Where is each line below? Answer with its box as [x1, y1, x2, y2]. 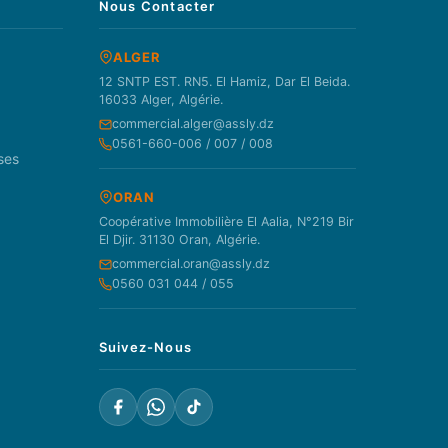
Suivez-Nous [98, 339, 193, 356]
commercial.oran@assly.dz [111, 256, 270, 272]
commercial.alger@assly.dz [111, 116, 274, 132]
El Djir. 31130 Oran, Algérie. [98, 232, 260, 248]
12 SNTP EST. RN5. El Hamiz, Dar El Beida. [98, 74, 350, 90]
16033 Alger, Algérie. [98, 92, 223, 108]
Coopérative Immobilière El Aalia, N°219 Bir [98, 214, 354, 230]
